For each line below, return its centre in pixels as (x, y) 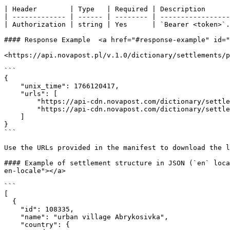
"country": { (12, 225)
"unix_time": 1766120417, (12, 86)
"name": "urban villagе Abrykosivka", (12, 217)
